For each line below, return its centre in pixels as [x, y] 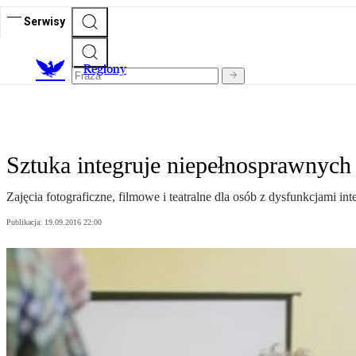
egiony [109, 69]
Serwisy [44, 21]
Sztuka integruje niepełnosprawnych [179, 165]
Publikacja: [25, 222]
